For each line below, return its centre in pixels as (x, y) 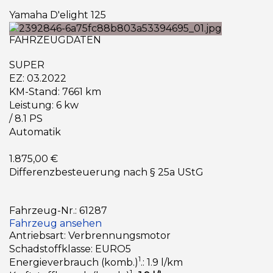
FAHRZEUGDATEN (55, 40)
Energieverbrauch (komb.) (74, 262)
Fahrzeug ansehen (55, 223)
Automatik (35, 132)
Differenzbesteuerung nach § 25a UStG (106, 172)
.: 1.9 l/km (162, 262)
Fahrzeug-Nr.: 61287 (58, 210)
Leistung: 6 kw (44, 105)
